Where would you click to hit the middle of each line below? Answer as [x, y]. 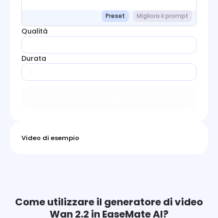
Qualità [35, 31]
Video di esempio [50, 138]
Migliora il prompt [163, 16]
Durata [34, 58]
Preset [115, 16]
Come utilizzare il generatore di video [109, 202]
